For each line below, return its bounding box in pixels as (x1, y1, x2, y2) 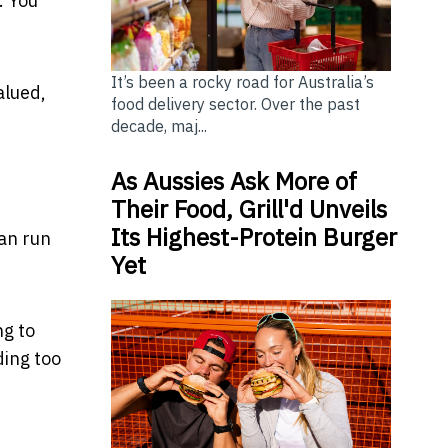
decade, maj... (110, 115, 207, 136)
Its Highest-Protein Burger (110, 220, 397, 253)
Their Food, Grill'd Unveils (110, 192, 387, 225)
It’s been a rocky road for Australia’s (110, 71, 374, 92)
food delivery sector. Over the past (110, 93, 360, 114)
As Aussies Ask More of (110, 164, 357, 197)
